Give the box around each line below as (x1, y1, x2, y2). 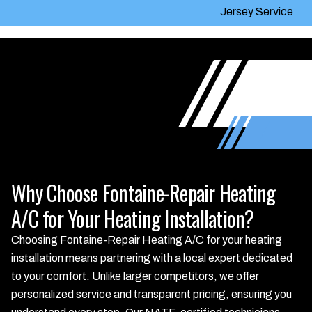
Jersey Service (219, 6, 293, 17)
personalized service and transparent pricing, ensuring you (11, 288, 292, 300)
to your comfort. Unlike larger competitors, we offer (11, 270, 259, 282)
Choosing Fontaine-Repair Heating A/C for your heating (11, 234, 282, 246)
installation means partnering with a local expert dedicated (11, 252, 292, 264)
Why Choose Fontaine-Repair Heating (11, 177, 276, 208)
